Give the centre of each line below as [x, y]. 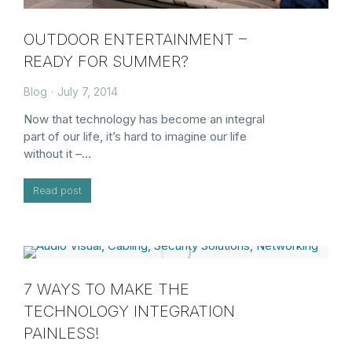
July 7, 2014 [88, 91]
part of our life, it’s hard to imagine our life [135, 136]
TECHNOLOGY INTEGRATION [129, 311]
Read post [57, 190]
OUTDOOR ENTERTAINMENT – [135, 39]
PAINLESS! [62, 333]
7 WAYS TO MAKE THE [106, 289]
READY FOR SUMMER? [106, 61]
